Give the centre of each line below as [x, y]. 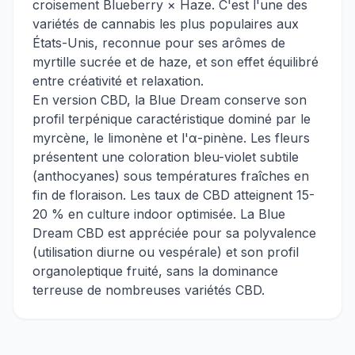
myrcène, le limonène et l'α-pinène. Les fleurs [171, 138]
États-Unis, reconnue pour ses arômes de [159, 43]
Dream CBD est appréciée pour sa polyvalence [174, 233]
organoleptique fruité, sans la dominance [155, 271]
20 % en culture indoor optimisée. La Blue [159, 214]
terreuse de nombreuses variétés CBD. [149, 290]
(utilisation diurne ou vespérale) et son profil [166, 252]
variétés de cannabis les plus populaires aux [166, 24]
